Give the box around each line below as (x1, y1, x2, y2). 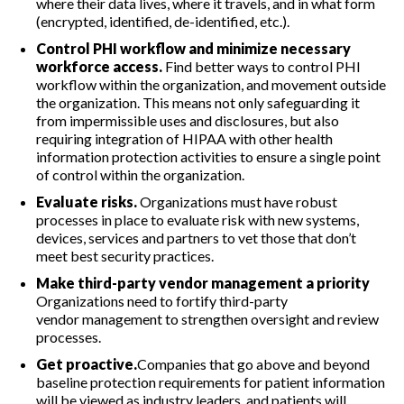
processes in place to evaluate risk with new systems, (36, 211, 359, 229)
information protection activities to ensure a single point (36, 148, 381, 166)
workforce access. (36, 58, 162, 76)
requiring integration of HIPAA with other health (36, 130, 333, 148)
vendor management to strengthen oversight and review (36, 310, 379, 328)
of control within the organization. (36, 166, 244, 184)
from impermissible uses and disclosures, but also (36, 112, 339, 130)
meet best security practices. (36, 247, 214, 265)
